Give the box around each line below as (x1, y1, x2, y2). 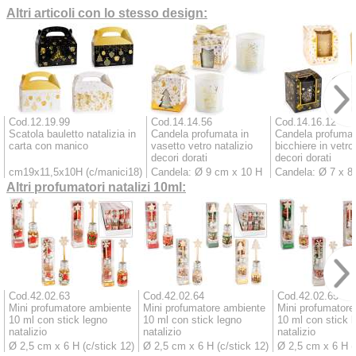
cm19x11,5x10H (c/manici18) (9, 165, 142, 178)
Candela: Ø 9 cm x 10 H (151, 165, 262, 178)
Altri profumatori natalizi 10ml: (6, 180, 186, 194)
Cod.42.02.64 (143, 289, 204, 302)
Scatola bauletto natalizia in (9, 127, 136, 140)
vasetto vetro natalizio (151, 139, 253, 152)
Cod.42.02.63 (9, 289, 70, 302)
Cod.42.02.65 (277, 289, 339, 302)
